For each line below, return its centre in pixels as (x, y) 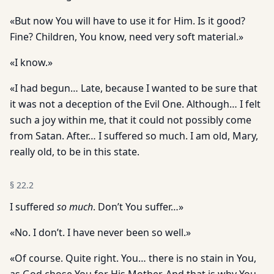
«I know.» (31, 62)
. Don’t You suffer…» (138, 207)
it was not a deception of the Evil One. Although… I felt (135, 104)
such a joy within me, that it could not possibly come (131, 120)
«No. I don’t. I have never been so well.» (100, 232)
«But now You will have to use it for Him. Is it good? (128, 21)
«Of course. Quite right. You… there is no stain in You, (133, 258)
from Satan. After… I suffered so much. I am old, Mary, (134, 136)
